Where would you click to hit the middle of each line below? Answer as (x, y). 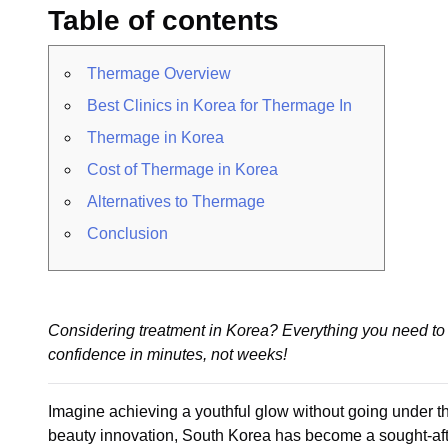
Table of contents (163, 20)
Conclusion (127, 233)
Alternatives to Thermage (176, 201)
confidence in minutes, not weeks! (167, 354)
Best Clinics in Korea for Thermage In (219, 105)
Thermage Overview (159, 73)
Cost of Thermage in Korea (182, 169)
